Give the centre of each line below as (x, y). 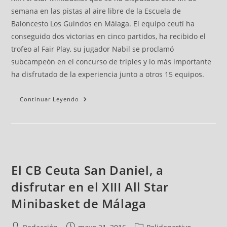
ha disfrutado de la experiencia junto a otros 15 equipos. (108, 74)
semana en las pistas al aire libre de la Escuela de (96, 11)
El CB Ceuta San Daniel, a (87, 170)
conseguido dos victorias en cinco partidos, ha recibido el (109, 36)
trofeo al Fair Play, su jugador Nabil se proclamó (93, 49)
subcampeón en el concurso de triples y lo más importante (111, 62)
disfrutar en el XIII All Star (90, 187)
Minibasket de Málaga (79, 203)
